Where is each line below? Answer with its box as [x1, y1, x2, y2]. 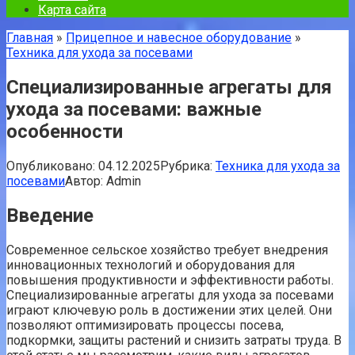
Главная [6, 30, 53, 45]
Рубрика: [160, 158, 212, 174]
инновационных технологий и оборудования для [6, 257, 295, 273]
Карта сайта [38, 2, 106, 17]
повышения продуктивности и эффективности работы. [6, 272, 334, 288]
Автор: [65, 173, 103, 189]
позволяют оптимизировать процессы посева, [6, 317, 284, 333]
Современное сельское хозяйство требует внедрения [6, 242, 328, 258]
